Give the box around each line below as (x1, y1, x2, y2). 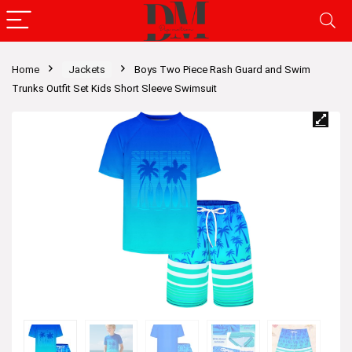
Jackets (68, 64, 105, 75)
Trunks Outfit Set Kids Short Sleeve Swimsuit (12, 82, 217, 94)
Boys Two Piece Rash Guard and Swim (134, 64, 310, 75)
